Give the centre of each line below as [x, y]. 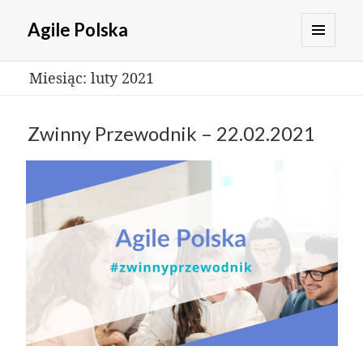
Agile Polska [78, 30]
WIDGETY [331, 95]
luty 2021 [122, 77]
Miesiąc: [60, 77]
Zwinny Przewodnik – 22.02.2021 [172, 134]
